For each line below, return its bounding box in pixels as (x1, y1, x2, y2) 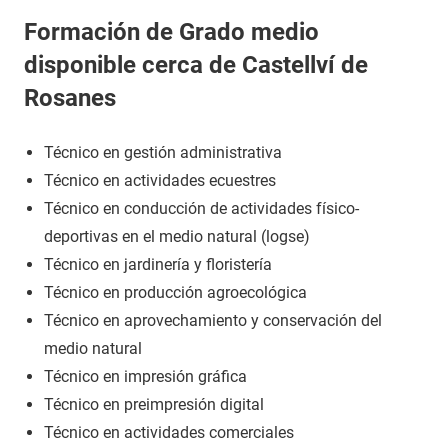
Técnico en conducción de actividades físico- (44, 199, 359, 218)
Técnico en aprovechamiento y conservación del (44, 311, 382, 330)
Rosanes (24, 84, 116, 112)
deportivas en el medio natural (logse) (44, 227, 310, 246)
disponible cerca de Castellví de (24, 51, 368, 79)
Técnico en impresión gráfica (44, 367, 247, 386)
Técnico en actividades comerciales (44, 423, 294, 442)
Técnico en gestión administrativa (44, 143, 282, 162)
